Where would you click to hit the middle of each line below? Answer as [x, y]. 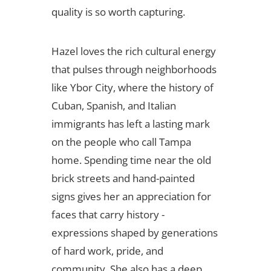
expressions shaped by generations [134, 233]
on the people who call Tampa [121, 142]
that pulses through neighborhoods [134, 70]
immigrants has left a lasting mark [130, 124]
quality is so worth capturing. [118, 12]
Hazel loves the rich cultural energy [133, 51]
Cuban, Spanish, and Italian [113, 106]
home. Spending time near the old [131, 160]
